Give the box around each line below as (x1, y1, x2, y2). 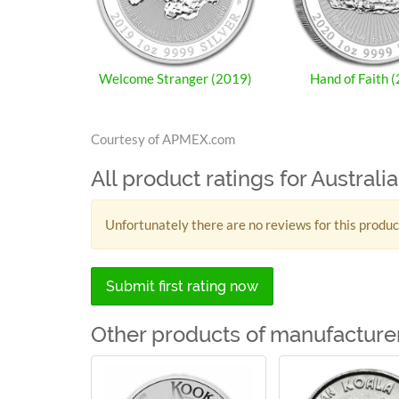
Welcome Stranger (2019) (98, 69, 252, 86)
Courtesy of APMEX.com (91, 130, 235, 147)
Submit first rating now (106, 277, 258, 295)
